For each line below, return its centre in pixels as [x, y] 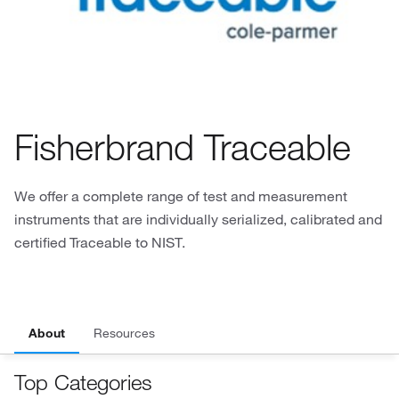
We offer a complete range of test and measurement [181, 196]
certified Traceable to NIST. [100, 242]
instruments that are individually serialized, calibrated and [198, 219]
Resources [124, 333]
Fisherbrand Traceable [183, 147]
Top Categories [83, 382]
